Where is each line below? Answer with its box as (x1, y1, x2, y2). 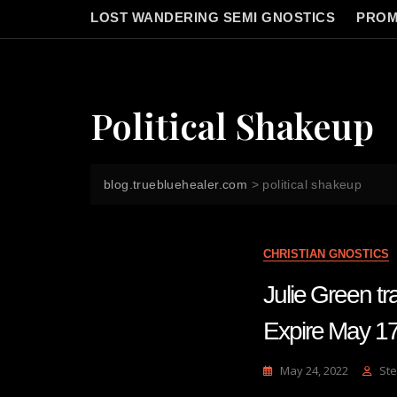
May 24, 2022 (280, 362, 348, 378)
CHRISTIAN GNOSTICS (263, 247, 389, 261)
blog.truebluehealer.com (104, 177, 248, 191)
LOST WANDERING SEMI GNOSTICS (90, 10, 335, 25)
